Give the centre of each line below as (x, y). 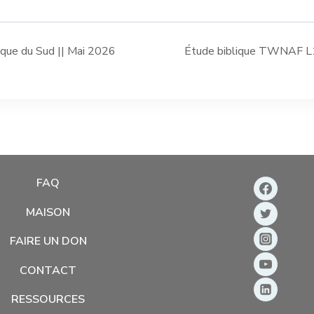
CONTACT (48, 270)
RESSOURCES (48, 300)
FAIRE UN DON (48, 241)
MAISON (48, 212)
